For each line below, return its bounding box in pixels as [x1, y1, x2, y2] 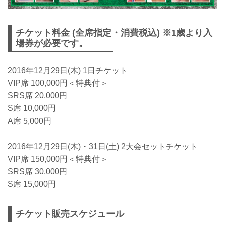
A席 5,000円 [8, 117, 51, 126]
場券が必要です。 [16, 38, 88, 48]
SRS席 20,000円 [8, 91, 67, 100]
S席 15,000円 [8, 179, 56, 188]
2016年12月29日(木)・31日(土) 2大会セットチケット [8, 142, 198, 151]
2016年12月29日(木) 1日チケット [8, 66, 128, 75]
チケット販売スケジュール [16, 208, 124, 219]
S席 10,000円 [8, 104, 56, 113]
